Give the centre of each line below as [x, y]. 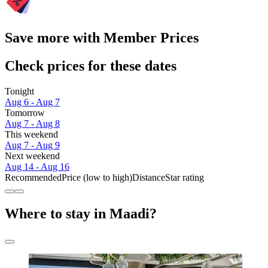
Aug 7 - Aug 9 [32, 145]
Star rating [185, 177]
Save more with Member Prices [102, 37]
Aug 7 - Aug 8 [32, 123]
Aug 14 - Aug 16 [37, 166]
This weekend [31, 134]
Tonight [19, 91]
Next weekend [32, 156]
